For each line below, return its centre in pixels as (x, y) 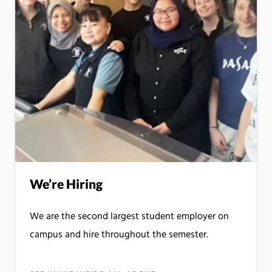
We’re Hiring (66, 184)
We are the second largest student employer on (129, 217)
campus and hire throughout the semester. (119, 235)
